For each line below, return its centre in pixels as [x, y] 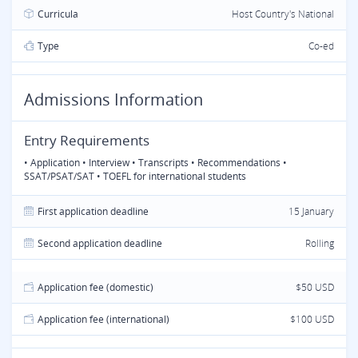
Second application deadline [100, 243]
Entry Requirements [87, 140]
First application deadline [93, 211]
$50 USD [315, 287]
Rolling [320, 243]
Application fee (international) [103, 319]
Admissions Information [113, 99]
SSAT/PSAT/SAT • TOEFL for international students [135, 176]
